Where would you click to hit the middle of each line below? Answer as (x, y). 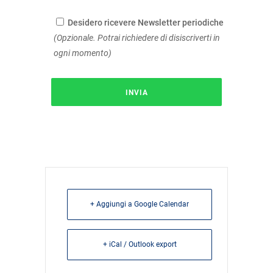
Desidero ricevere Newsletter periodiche (146, 23)
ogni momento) (83, 53)
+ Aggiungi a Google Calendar (140, 204)
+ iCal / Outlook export (140, 245)
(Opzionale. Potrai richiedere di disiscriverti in (137, 38)
